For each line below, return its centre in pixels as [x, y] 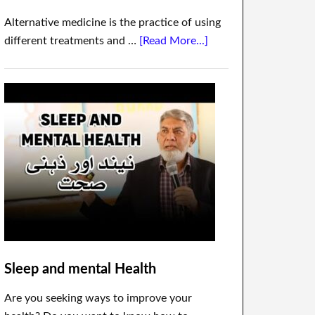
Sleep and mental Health [80, 269]
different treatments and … [72, 41]
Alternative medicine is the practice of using [112, 22]
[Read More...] [174, 41]
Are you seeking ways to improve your [98, 298]
